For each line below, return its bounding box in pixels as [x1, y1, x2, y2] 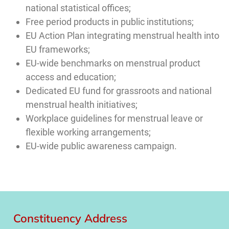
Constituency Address [13, 211, 127, 226]
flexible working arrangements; [26, 127, 151, 138]
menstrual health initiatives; [26, 99, 138, 110]
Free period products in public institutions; [26, 16, 194, 28]
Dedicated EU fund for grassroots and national [26, 85, 212, 97]
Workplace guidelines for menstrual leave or [26, 113, 203, 124]
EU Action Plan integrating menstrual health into [26, 30, 219, 41]
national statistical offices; [26, 3, 131, 14]
